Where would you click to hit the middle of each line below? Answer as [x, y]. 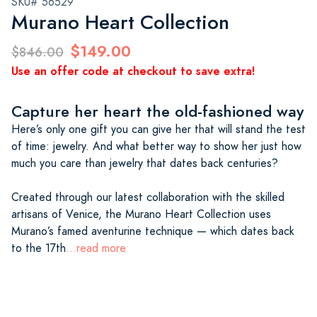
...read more [96, 248]
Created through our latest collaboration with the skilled [148, 197]
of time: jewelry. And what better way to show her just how [156, 146]
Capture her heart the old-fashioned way [157, 111]
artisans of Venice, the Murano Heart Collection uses [141, 214]
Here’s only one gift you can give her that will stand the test [158, 129]
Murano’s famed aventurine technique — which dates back [153, 231]
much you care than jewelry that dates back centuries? [145, 163]
